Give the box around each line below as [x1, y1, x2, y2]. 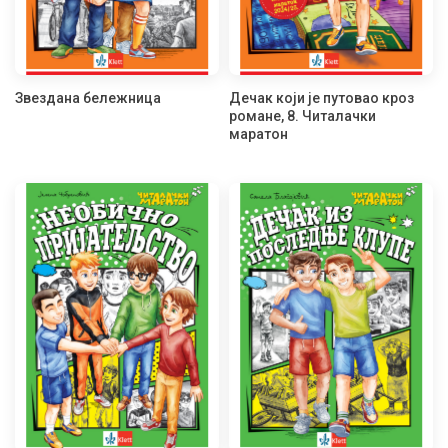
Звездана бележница [15, 90, 161, 107]
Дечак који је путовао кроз [229, 90, 414, 107]
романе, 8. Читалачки [229, 108, 376, 125]
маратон [229, 126, 288, 143]
